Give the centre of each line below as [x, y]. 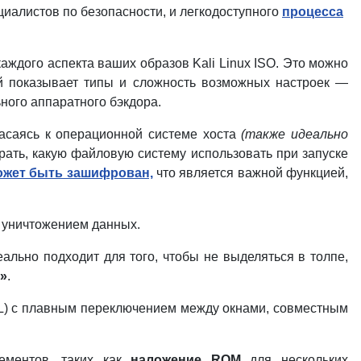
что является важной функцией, [251, 172]
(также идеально [295, 134]
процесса [313, 11]
